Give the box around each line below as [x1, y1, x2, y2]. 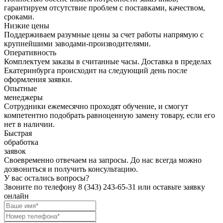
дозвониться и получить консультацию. [4, 164, 138, 173]
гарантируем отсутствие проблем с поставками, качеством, [4, 3, 205, 12]
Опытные [4, 84, 37, 93]
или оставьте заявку [136, 182, 205, 191]
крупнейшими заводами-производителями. [4, 39, 151, 48]
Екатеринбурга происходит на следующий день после [4, 66, 187, 75]
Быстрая [4, 128, 32, 137]
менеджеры [4, 93, 43, 102]
